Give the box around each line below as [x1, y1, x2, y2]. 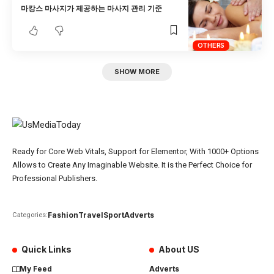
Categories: [12, 211, 48, 220]
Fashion [48, 210, 78, 220]
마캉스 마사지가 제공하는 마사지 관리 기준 [21, 3, 163, 13]
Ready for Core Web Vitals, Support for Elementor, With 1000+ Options [12, 147, 259, 157]
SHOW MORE [114, 67, 160, 76]
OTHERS [197, 40, 225, 50]
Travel [78, 210, 103, 220]
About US [158, 244, 200, 255]
